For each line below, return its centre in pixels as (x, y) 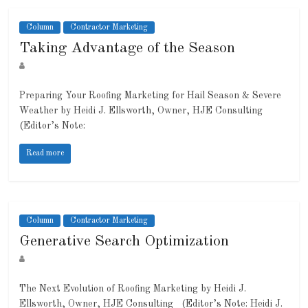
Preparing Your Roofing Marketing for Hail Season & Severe (151, 96)
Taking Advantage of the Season (128, 48)
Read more (45, 154)
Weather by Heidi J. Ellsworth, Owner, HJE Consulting (144, 111)
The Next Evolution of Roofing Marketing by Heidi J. (133, 289)
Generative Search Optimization (124, 242)
